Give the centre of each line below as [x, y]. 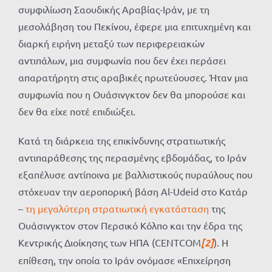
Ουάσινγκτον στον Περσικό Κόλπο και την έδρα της [130, 226]
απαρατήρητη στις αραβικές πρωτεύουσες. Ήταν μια [133, 77]
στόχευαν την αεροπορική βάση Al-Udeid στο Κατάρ [133, 192]
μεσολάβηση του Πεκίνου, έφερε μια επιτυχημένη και [134, 26]
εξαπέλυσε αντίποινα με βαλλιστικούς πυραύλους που [135, 175]
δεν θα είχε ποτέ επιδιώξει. [77, 111]
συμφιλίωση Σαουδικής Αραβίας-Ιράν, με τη [114, 9]
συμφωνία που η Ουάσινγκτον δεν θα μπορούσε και [132, 94]
